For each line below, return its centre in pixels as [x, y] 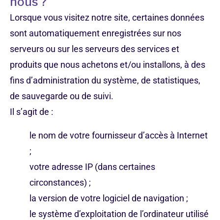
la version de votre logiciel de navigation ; [109, 198]
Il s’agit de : [31, 112]
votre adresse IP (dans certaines [92, 167]
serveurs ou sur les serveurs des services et [95, 49]
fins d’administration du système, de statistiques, [105, 80]
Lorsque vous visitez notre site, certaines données [107, 17]
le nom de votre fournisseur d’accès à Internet [119, 135]
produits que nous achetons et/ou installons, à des [108, 65]
